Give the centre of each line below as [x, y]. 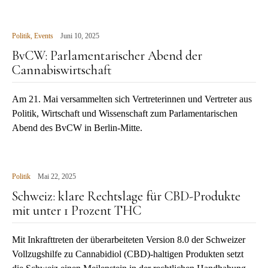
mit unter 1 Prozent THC [77, 211]
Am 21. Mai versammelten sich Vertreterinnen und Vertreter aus [132, 99]
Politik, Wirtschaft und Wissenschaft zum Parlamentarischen [125, 113]
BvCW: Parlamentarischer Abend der [107, 56]
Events [44, 36]
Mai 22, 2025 [57, 176]
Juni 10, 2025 [80, 36]
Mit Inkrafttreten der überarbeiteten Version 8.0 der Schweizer [129, 240]
